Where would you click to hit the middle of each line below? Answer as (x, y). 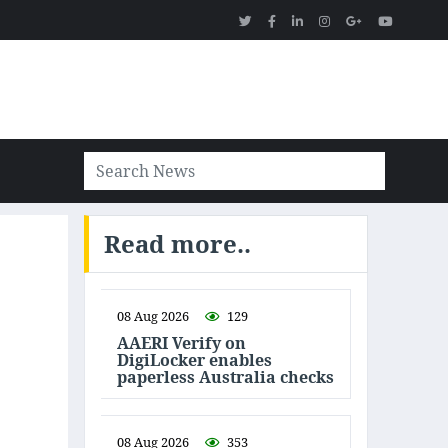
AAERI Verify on (181, 342)
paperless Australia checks (225, 376)
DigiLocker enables (194, 359)
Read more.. (177, 243)
